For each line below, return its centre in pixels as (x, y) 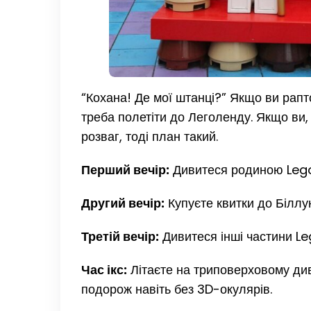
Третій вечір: (120, 236)
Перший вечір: (125, 169)
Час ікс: (104, 269)
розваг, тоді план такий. (150, 136)
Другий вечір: (123, 203)
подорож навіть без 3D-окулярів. (177, 289)
